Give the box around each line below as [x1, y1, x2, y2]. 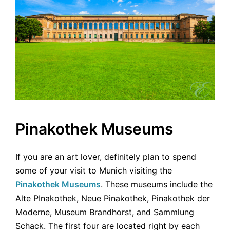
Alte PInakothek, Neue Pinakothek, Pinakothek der [15, 193, 210, 204]
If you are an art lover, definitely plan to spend [15, 151, 196, 162]
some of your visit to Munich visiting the [15, 165, 172, 176]
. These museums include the [101, 179, 213, 190]
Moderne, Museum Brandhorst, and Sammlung [15, 207, 194, 218]
